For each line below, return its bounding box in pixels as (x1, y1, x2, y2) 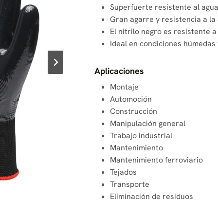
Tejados (109, 166, 137, 177)
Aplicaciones (94, 65, 144, 76)
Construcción (109, 106, 157, 116)
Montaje (109, 81, 139, 92)
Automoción (109, 93, 152, 104)
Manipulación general (109, 118, 185, 128)
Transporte (109, 179, 149, 189)
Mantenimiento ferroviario (109, 154, 203, 165)
